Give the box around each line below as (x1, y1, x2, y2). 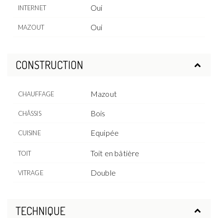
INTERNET (18, 3, 46, 12)
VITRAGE (18, 169, 43, 177)
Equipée (91, 128, 119, 138)
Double (91, 168, 116, 178)
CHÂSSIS (18, 109, 41, 118)
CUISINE (18, 129, 41, 137)
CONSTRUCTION (15, 58, 83, 72)
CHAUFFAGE (18, 90, 54, 98)
